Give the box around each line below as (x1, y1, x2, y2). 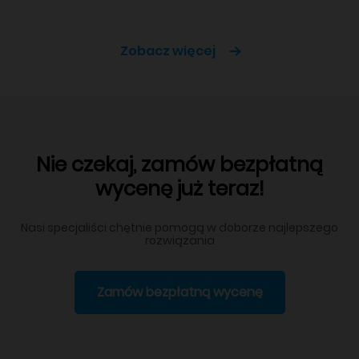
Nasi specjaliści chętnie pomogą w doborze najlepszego (21, 219, 338, 236)
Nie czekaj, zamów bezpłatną (36, 150, 323, 179)
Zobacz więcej (119, 41, 216, 60)
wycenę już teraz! (95, 174, 264, 203)
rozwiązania (144, 232, 215, 248)
